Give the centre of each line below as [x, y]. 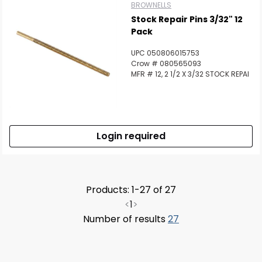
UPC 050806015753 [165, 53]
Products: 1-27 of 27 [131, 190]
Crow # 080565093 [166, 63]
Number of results [125, 219]
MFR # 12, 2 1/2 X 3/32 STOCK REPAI [190, 74]
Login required [131, 136]
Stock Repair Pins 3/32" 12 [187, 19]
